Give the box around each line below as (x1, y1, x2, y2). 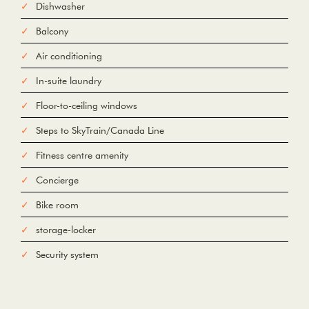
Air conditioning (36, 50, 102, 63)
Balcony (36, 25, 68, 38)
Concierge (36, 174, 79, 187)
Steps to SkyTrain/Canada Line (36, 124, 164, 137)
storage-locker (36, 223, 96, 237)
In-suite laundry (36, 74, 101, 88)
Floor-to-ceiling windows (36, 99, 137, 112)
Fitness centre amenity (36, 149, 128, 162)
